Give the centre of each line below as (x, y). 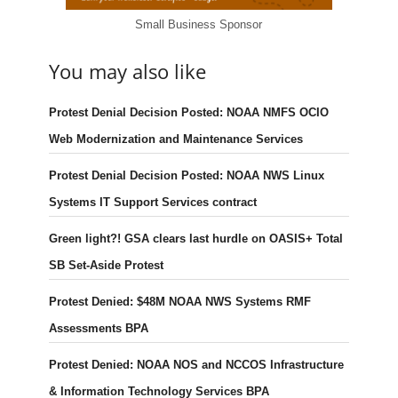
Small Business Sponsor (199, 25)
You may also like (127, 72)
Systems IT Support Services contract (152, 203)
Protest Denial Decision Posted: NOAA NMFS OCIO (188, 113)
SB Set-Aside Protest (106, 266)
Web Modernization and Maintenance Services (175, 139)
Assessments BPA (98, 329)
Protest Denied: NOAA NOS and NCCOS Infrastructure (196, 365)
